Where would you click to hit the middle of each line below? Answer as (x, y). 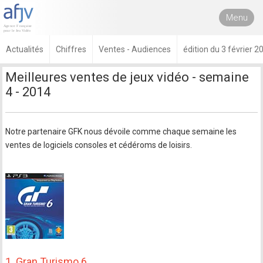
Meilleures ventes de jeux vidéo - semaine (127, 77)
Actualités (25, 49)
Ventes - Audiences (135, 49)
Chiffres (71, 49)
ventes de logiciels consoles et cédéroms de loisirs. (99, 145)
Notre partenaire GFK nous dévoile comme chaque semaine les (121, 131)
